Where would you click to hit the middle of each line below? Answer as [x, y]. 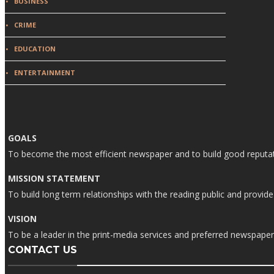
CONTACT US [43, 250]
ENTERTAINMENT [45, 72]
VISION [22, 219]
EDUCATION [35, 49]
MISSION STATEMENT [54, 178]
